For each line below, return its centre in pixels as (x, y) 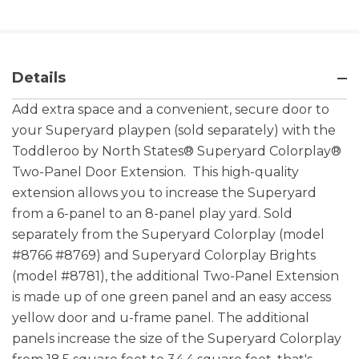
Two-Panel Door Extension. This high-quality (155, 172)
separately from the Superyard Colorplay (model (168, 235)
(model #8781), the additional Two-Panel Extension (175, 276)
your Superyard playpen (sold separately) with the (174, 131)
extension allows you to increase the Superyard (164, 193)
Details (39, 78)
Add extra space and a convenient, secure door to (171, 110)
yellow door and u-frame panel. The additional (161, 318)
